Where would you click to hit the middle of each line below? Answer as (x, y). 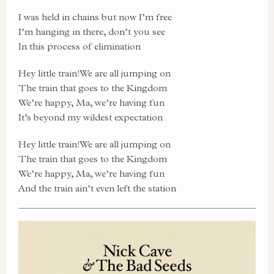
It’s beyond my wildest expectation (91, 117)
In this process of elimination (80, 46)
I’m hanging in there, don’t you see (92, 31)
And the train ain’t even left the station (97, 188)
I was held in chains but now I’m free (95, 17)
